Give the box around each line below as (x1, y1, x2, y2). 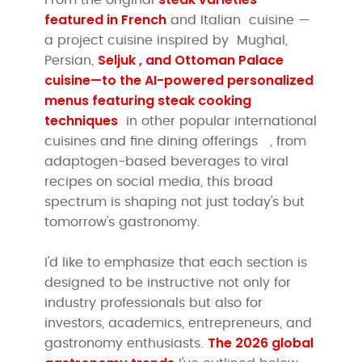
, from (266, 134, 307, 148)
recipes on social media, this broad (44, 175, 274, 188)
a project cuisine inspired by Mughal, (44, 33, 288, 47)
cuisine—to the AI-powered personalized (44, 70, 314, 90)
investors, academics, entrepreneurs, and (44, 316, 313, 330)
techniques (44, 111, 119, 130)
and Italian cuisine (166, 13, 299, 27)
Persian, (44, 53, 99, 67)
